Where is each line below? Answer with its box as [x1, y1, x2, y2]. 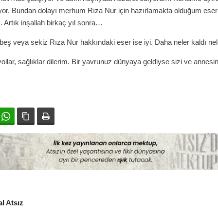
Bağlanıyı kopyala [35, 112, 89, 120]
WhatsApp [15, 112, 46, 120]
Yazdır [54, 112, 74, 120]
